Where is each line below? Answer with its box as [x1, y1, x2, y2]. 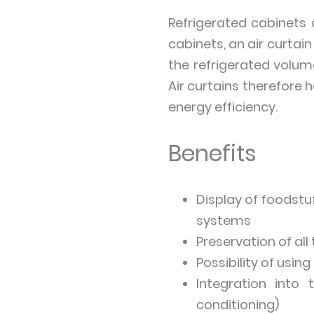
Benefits [168, 137, 257, 169]
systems [196, 212, 251, 229]
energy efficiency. [168, 98, 278, 116]
